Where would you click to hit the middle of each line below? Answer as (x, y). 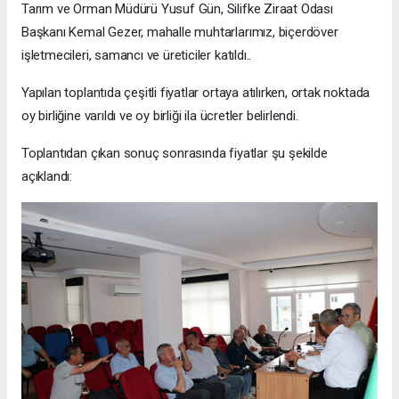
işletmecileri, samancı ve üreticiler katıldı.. (137, 56)
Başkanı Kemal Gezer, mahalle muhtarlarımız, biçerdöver (180, 33)
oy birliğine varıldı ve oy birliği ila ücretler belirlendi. (160, 116)
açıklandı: (47, 177)
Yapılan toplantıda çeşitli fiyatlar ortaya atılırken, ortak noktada (196, 93)
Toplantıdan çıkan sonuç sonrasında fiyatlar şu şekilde (175, 154)
